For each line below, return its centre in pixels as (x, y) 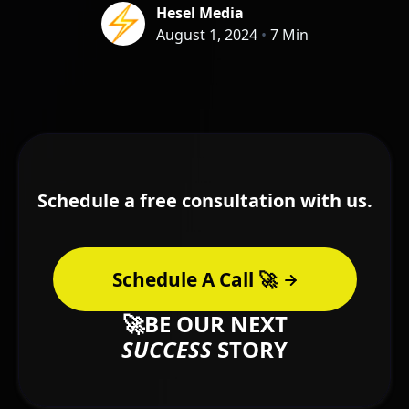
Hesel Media (199, 13)
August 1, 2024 (206, 35)
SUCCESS (167, 350)
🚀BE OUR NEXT (204, 324)
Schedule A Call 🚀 (194, 280)
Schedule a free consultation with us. (204, 201)
